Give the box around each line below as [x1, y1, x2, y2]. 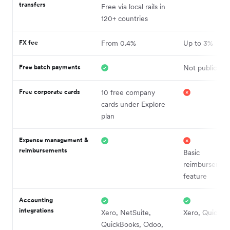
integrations [19, 206, 55, 214]
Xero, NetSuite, [101, 207, 151, 217]
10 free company [101, 87, 155, 97]
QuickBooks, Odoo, [101, 219, 163, 229]
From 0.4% [101, 38, 136, 48]
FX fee [19, 38, 38, 46]
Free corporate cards [19, 87, 80, 95]
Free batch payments [19, 63, 81, 71]
